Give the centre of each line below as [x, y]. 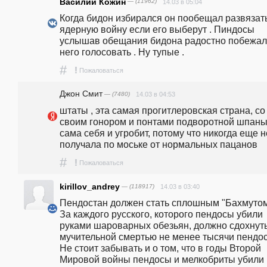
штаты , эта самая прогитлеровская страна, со [162, 110]
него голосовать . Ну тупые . [122, 52]
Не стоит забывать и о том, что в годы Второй [160, 248]
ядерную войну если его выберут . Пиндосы [157, 29]
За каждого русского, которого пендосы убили [161, 214]
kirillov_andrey [90, 187]
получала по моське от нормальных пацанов [159, 144]
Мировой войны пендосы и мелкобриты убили [162, 260]
